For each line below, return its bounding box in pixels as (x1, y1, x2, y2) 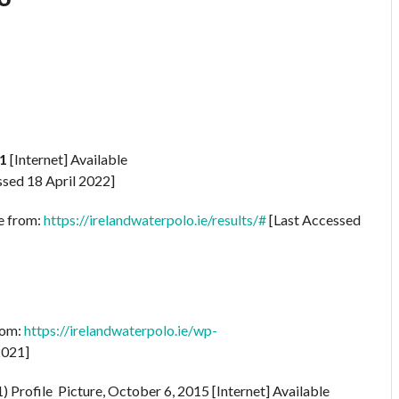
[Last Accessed (266, 210, 361, 228)
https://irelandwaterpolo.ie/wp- (24, 321, 217, 338)
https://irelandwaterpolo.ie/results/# (44, 210, 266, 228)
